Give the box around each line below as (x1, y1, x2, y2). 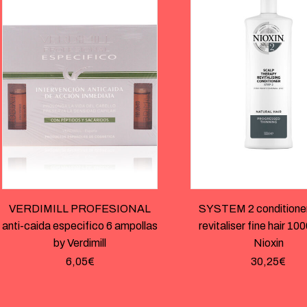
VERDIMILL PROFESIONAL (8, 203, 151, 215)
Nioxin (253, 237, 284, 249)
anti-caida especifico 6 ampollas (1, 220, 158, 232)
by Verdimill (53, 237, 106, 249)
